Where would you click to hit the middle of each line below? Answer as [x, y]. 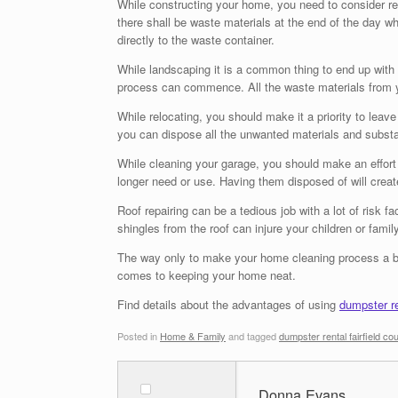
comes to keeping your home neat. [207, 275]
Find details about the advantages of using [228, 304]
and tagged [252, 335]
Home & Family [193, 335]
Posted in [139, 335]
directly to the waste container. [196, 40]
